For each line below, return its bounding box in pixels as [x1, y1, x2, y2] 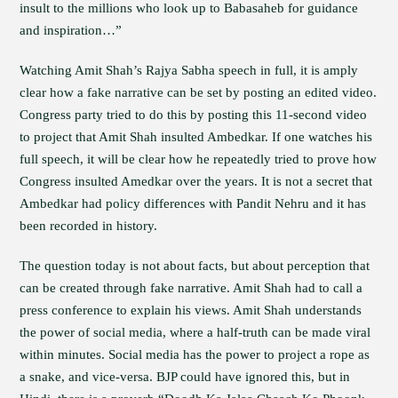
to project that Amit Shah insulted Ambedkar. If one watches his [20, 130, 373, 144]
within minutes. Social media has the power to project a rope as [20, 347, 370, 362]
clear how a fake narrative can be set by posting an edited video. [20, 85, 378, 99]
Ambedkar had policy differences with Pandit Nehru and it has [20, 196, 367, 211]
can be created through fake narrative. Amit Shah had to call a [20, 281, 363, 295]
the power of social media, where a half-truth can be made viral [20, 325, 371, 339]
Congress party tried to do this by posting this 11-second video [20, 107, 368, 122]
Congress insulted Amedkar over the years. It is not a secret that [20, 174, 373, 188]
